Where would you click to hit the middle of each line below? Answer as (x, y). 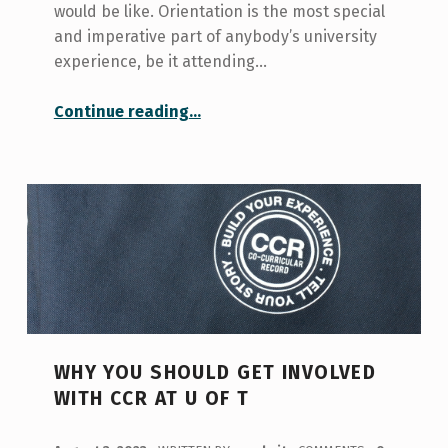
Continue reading (121, 112)
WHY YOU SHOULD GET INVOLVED (215, 373)
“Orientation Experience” (233, 100)
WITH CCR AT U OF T (151, 399)
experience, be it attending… (160, 61)
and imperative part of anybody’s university (215, 36)
